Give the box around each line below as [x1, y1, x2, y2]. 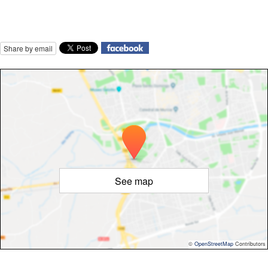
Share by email [4, 43, 53, 54]
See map [115, 174, 153, 188]
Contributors [233, 240, 266, 248]
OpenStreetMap [194, 240, 233, 248]
